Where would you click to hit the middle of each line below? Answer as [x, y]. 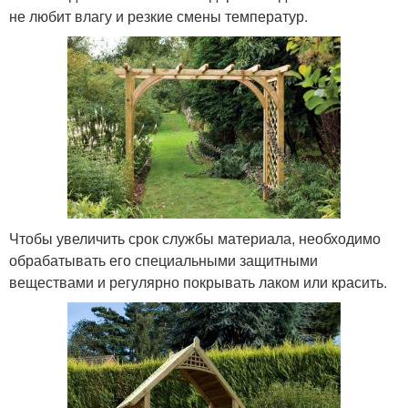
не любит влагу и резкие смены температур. [158, 15]
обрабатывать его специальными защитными [163, 260]
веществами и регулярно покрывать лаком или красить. [198, 282]
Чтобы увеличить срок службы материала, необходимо [195, 239]
